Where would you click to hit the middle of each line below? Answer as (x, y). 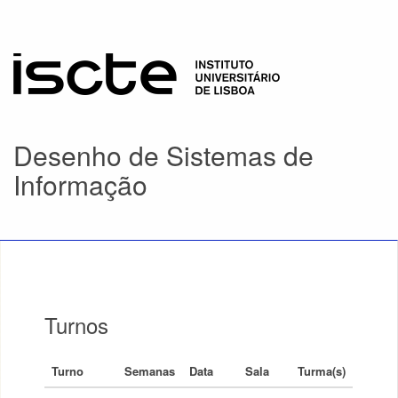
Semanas (150, 371)
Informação (80, 184)
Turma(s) (322, 371)
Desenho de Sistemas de (163, 155)
